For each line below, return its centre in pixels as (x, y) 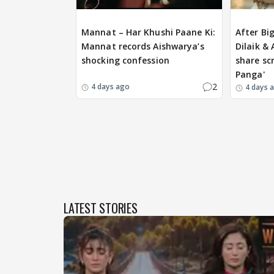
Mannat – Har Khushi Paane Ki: (148, 32)
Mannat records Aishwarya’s (143, 46)
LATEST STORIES (101, 208)
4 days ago (110, 86)
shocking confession (125, 61)
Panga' (250, 75)
